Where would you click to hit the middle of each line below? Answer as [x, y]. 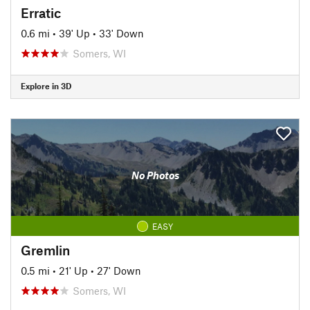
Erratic [41, 12]
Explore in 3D [46, 86]
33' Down [121, 33]
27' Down [119, 270]
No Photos [155, 175]
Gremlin [45, 250]
